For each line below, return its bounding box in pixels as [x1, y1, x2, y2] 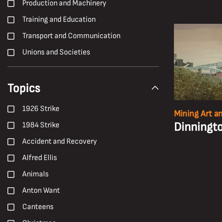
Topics [7, 81, 40, 96]
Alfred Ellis [22, 153, 57, 163]
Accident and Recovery [22, 137, 97, 146]
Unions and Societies [22, 48, 90, 57]
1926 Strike [22, 104, 59, 113]
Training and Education [22, 15, 96, 24]
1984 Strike [22, 120, 59, 130]
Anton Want [22, 186, 60, 195]
